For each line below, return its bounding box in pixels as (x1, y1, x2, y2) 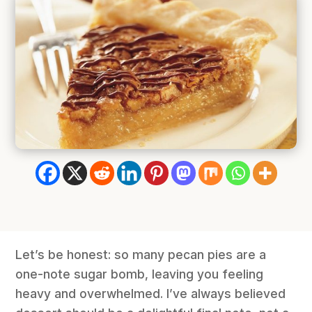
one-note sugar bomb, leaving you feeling (15, 266, 264, 281)
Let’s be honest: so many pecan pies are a (15, 247, 267, 262)
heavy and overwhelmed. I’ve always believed (15, 286, 286, 301)
